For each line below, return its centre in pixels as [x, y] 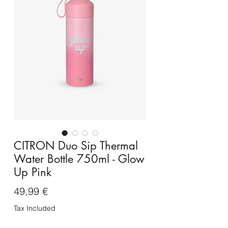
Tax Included [35, 208]
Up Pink [33, 172]
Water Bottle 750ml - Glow [79, 159]
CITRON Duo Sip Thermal [76, 146]
